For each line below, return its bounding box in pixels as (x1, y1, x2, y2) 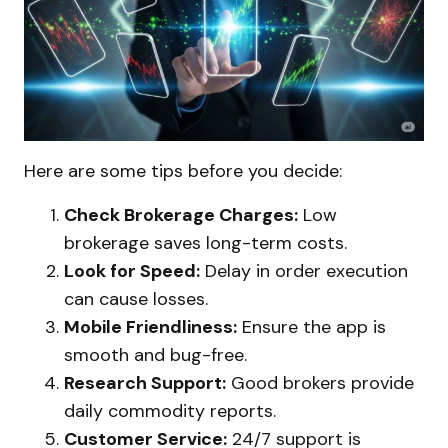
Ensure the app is (237, 314, 386, 339)
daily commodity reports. (64, 398, 276, 423)
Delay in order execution (200, 258, 408, 283)
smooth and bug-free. (64, 342, 247, 367)
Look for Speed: (64, 258, 200, 283)
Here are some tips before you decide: (24, 158, 342, 183)
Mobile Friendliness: (64, 314, 237, 339)
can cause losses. (64, 286, 208, 311)
